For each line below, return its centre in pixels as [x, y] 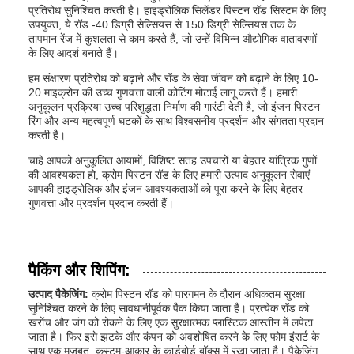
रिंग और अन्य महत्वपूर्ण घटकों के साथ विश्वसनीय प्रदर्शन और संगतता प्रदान [176, 121]
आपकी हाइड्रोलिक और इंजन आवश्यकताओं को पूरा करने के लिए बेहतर [166, 189]
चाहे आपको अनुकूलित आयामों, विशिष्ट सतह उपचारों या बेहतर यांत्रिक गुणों [173, 160]
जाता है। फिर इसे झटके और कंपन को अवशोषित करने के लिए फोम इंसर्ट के [174, 337]
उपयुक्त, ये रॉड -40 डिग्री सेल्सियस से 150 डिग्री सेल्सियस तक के [162, 24]
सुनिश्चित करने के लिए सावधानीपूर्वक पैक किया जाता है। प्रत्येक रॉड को [169, 308]
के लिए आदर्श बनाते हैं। [73, 53]
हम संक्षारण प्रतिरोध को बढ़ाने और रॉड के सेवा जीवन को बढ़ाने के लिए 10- [173, 78]
